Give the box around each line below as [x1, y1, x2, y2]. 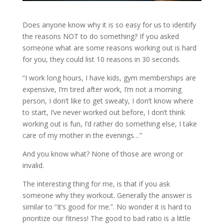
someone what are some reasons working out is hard [22, 43, 196, 53]
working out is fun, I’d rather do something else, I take [22, 119, 197, 129]
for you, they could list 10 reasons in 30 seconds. [22, 54, 182, 64]
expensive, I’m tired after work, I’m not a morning [22, 84, 181, 94]
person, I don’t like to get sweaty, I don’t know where [22, 96, 193, 106]
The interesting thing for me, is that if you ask [22, 179, 170, 189]
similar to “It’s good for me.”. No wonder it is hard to [22, 202, 191, 212]
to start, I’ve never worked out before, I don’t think [22, 107, 185, 117]
